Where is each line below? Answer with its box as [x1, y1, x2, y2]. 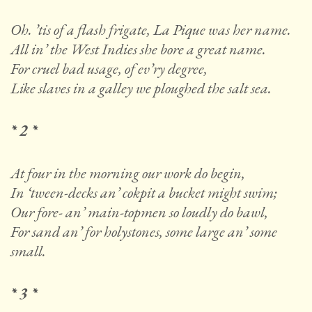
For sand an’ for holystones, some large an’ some [10, 221, 277, 242]
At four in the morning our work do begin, [10, 163, 245, 184]
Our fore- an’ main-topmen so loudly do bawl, [10, 202, 268, 223]
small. [10, 241, 46, 262]
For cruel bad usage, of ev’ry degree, [10, 58, 208, 79]
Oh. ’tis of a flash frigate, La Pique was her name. [10, 19, 291, 40]
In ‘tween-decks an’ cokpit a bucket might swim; [10, 182, 277, 203]
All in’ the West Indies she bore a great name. [10, 39, 266, 60]
